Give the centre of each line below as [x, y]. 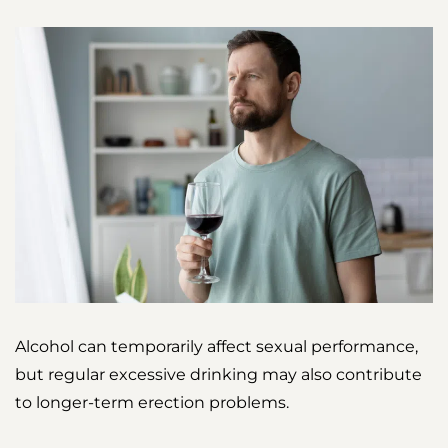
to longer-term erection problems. [152, 403]
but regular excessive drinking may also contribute [218, 375]
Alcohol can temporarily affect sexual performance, [216, 347]
